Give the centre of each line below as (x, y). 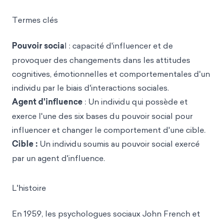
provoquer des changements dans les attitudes (101, 60)
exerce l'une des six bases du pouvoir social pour (102, 116)
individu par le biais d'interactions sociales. (90, 88)
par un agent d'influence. (58, 158)
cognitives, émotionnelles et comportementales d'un (111, 74)
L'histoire (29, 188)
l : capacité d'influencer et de (119, 46)
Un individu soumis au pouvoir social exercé (119, 144)
